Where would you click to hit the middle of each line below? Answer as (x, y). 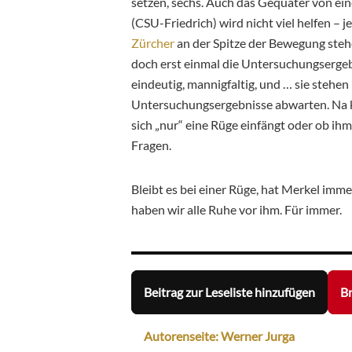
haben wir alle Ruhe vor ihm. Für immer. (236, 209)
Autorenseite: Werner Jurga (219, 336)
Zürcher (153, 42)
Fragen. (152, 145)
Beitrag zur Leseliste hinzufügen (229, 292)
